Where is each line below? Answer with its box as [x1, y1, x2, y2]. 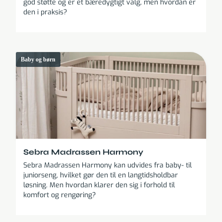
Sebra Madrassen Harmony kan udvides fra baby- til [23, 161, 192, 170]
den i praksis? [23, 7, 67, 17]
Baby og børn [21, 56, 55, 63]
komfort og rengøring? [23, 190, 96, 200]
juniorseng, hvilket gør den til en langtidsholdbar [23, 170, 178, 180]
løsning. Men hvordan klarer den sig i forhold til [23, 180, 175, 190]
